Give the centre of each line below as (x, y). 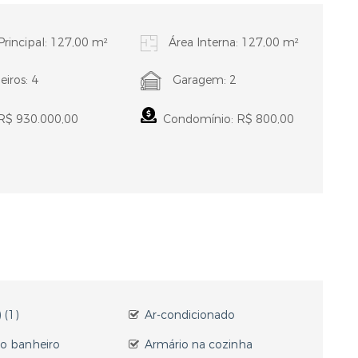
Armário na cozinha (198, 345)
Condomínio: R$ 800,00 (225, 119)
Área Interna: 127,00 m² (232, 43)
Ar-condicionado (189, 315)
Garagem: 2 (203, 80)
